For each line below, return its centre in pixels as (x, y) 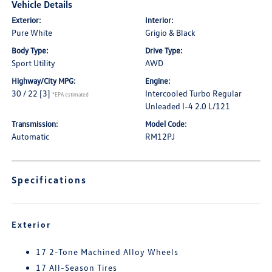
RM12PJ (160, 136)
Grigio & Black (170, 32)
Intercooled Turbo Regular (193, 93)
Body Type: (30, 50)
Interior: (159, 20)
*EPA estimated (71, 94)
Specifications (49, 180)
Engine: (158, 81)
